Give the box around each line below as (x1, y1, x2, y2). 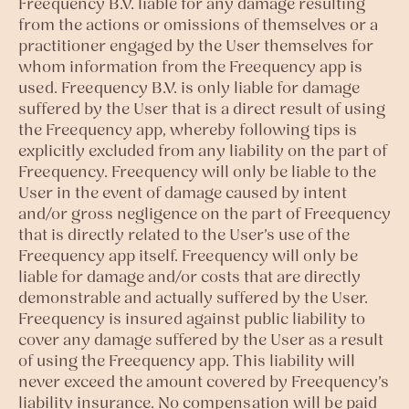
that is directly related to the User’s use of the (18, 224, 350, 245)
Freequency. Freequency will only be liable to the (18, 161, 376, 182)
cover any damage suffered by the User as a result (18, 329, 383, 350)
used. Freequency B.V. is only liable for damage (18, 77, 360, 98)
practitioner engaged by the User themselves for (18, 35, 373, 56)
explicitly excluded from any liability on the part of (18, 140, 387, 161)
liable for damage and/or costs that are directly (18, 266, 361, 287)
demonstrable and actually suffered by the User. (18, 287, 368, 308)
